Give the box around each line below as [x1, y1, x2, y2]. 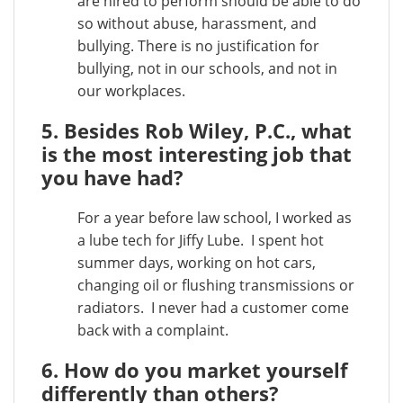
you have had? [41, 164, 184, 191]
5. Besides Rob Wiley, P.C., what [41, 117, 352, 144]
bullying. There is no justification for [77, 36, 319, 56]
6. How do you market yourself [41, 356, 348, 383]
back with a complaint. [77, 320, 228, 340]
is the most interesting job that [41, 140, 352, 167]
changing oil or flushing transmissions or [77, 275, 354, 295]
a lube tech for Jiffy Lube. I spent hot [77, 230, 324, 250]
